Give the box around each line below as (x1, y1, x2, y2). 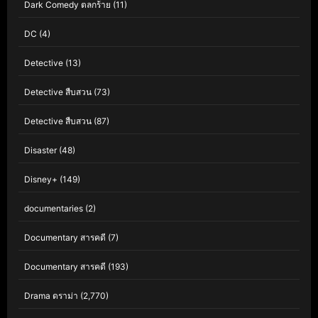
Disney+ (24, 174, 57, 185)
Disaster (24, 145, 57, 156)
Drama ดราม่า (24, 290, 78, 302)
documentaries (24, 203, 83, 214)
